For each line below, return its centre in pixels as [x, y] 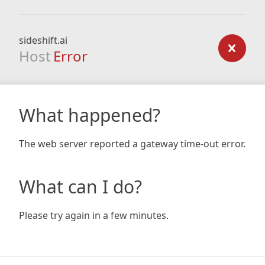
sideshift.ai [43, 40]
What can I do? [80, 187]
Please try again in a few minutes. [94, 215]
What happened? [90, 115]
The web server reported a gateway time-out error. [132, 144]
